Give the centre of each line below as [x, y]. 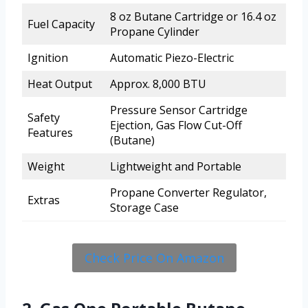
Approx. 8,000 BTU [158, 84]
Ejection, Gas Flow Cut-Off [176, 125]
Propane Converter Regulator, [188, 192]
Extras [44, 200]
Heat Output [60, 84]
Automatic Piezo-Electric [172, 57]
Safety [44, 117]
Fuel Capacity [61, 24]
